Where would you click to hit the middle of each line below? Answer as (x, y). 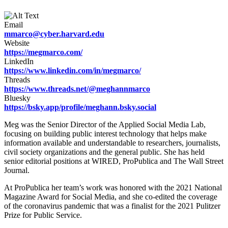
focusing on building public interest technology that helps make (105, 133)
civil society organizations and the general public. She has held (104, 152)
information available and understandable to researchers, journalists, (112, 142)
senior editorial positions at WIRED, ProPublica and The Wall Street (114, 161)
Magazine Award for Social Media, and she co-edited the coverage (111, 196)
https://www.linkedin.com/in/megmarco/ (73, 70)
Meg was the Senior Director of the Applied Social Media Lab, (105, 124)
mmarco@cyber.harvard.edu (54, 34)
